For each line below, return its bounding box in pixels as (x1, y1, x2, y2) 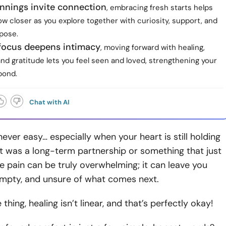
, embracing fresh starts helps (106, 3, 213, 13)
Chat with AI (29, 98, 70, 106)
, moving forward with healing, (100, 42, 205, 52)
